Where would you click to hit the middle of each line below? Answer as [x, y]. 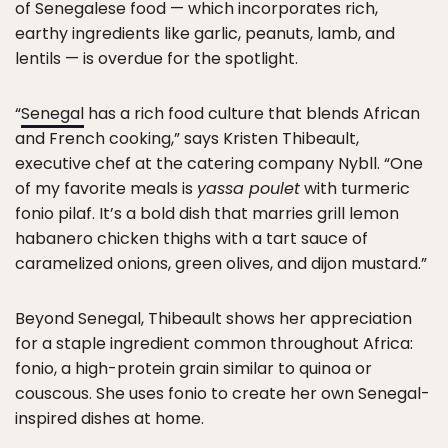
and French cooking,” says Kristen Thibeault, [187, 138]
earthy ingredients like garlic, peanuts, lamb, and [205, 33]
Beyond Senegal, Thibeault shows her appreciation [213, 318]
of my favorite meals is [106, 188]
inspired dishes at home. [109, 418]
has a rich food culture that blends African [252, 113]
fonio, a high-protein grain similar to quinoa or [193, 368]
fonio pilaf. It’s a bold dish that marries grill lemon [207, 213]
